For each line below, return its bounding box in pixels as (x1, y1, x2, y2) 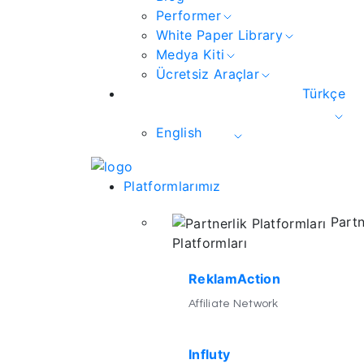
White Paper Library (156, 27, 284, 44)
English (156, 124, 202, 141)
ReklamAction (188, 270, 280, 287)
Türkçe (302, 85, 345, 102)
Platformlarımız (123, 177, 221, 194)
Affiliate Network (188, 297, 279, 310)
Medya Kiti (156, 46, 225, 63)
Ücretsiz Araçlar (156, 66, 260, 83)
